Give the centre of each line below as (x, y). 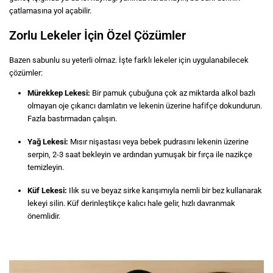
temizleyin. (46, 168)
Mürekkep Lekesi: (59, 93)
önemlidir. (44, 216)
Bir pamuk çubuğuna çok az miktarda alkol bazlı (173, 93)
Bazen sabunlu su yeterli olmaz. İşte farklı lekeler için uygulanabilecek (129, 60)
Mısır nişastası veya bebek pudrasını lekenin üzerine (158, 142)
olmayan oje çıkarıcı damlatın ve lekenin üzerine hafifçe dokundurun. (145, 106)
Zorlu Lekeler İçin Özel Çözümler (97, 36)
